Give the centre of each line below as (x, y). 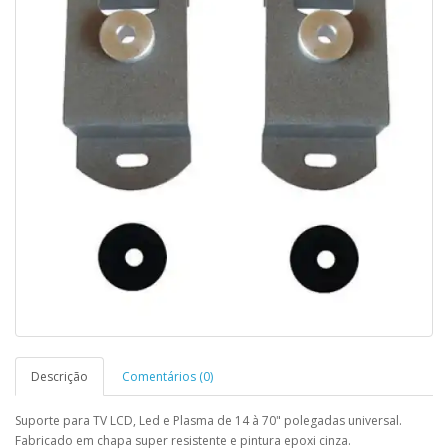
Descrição (59, 376)
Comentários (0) (167, 376)
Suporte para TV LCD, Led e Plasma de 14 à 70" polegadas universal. (208, 420)
